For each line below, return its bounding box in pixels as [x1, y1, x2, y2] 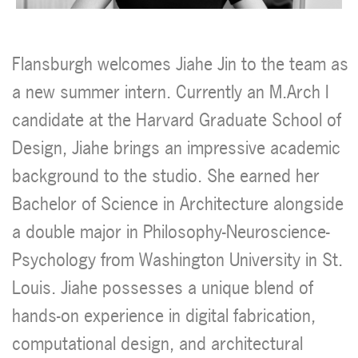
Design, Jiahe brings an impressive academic [12, 136, 340, 161]
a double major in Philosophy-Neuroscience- [12, 220, 330, 245]
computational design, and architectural [12, 332, 303, 356]
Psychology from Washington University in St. [12, 248, 343, 272]
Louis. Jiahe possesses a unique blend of [12, 276, 313, 300]
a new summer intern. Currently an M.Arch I [12, 80, 329, 105]
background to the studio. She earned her [12, 164, 320, 189]
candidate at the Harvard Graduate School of [12, 108, 341, 133]
